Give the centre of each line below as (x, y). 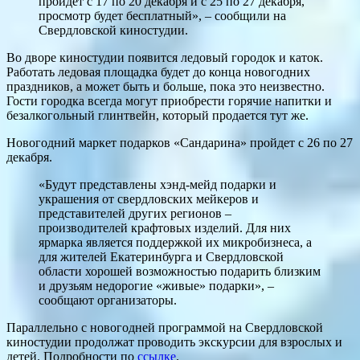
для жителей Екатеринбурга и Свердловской (161, 257)
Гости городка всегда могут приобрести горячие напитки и (169, 101)
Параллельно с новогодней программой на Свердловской (165, 328)
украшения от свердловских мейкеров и (149, 199)
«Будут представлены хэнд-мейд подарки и (157, 185)
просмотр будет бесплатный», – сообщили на (162, 16)
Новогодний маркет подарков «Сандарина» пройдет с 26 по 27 (180, 143)
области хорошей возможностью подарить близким (180, 272)
